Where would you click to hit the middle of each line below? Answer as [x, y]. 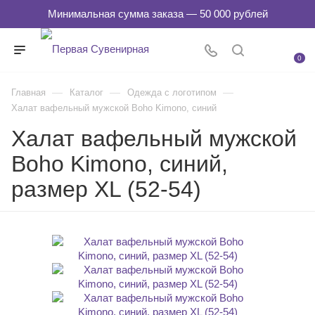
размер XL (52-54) [106, 189]
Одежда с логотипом [172, 92]
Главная [28, 92]
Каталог [86, 92]
